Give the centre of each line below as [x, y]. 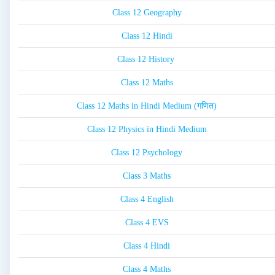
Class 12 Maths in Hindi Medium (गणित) [147, 106]
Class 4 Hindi [147, 246]
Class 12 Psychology [147, 153]
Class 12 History [147, 60]
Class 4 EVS [147, 223]
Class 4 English [147, 199]
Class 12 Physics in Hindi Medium [147, 130]
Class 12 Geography [147, 13]
